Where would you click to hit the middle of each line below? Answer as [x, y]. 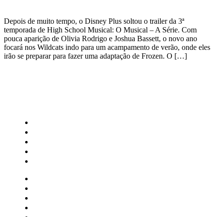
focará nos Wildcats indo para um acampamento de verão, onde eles [107, 47]
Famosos [50, 161]
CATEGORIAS [45, 102]
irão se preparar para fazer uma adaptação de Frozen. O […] [95, 56]
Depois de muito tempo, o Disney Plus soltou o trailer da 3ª [94, 21]
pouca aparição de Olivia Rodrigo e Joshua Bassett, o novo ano [101, 38]
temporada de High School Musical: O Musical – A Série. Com [100, 30]
